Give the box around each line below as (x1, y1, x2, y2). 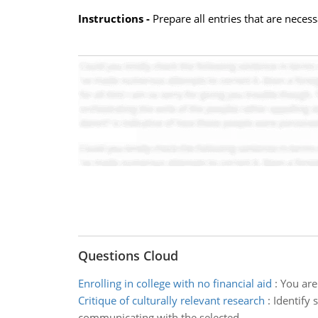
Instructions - (77, 11, 150, 26)
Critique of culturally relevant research (77, 293, 265, 307)
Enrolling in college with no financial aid (77, 276, 272, 290)
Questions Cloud (77, 247, 178, 264)
